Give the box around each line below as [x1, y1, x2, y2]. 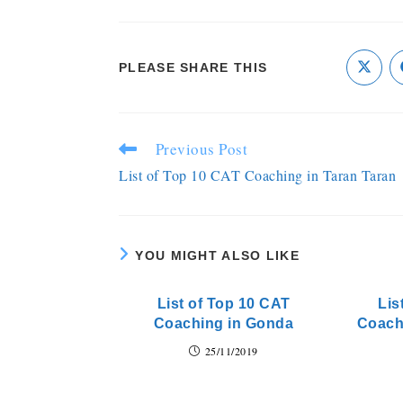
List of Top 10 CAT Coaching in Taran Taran [119, 166, 396, 184]
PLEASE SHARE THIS [119, 60, 268, 75]
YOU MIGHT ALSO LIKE [135, 248, 300, 263]
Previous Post [155, 139, 247, 159]
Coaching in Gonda [153, 316, 294, 331]
